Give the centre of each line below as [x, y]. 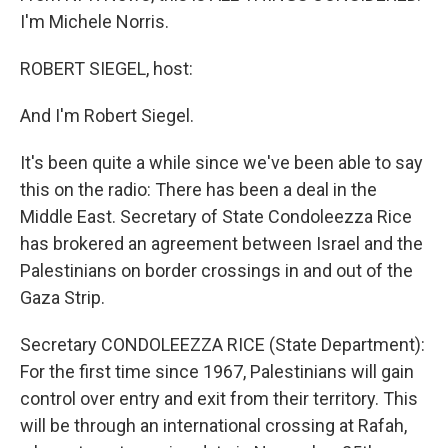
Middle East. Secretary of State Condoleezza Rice [216, 216]
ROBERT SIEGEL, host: [106, 68]
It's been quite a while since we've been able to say [221, 162]
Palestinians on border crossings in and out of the [216, 270]
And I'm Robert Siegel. [107, 115]
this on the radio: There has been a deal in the [198, 189]
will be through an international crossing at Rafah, [213, 425]
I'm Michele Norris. [94, 21]
